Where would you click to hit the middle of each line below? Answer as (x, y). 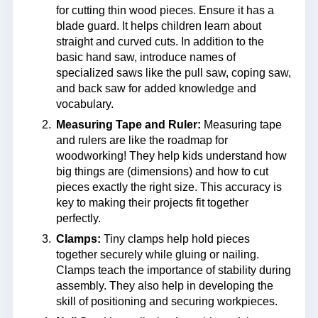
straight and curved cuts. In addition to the (160, 41)
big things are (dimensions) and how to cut (162, 171)
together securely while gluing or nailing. (157, 254)
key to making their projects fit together (152, 202)
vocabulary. (84, 104)
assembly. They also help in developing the (164, 285)
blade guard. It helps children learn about (158, 26)
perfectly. (78, 218)
